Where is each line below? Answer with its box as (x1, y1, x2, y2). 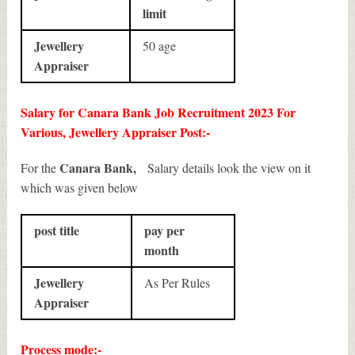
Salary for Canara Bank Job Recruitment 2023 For (21, 103, 296, 122)
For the (21, 159, 60, 177)
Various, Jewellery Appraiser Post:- (21, 123, 211, 142)
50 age (143, 37, 177, 55)
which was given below (21, 179, 143, 197)
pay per (144, 221, 185, 240)
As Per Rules (144, 274, 211, 292)
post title (34, 221, 80, 240)
